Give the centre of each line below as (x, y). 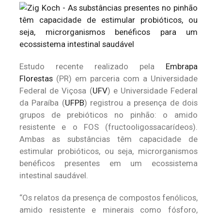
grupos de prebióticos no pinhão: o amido (108, 115)
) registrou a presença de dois (141, 103)
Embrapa (182, 66)
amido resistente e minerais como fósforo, (108, 210)
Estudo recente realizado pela (93, 66)
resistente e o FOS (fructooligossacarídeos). (108, 127)
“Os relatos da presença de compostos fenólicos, (108, 198)
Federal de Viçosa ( (56, 91)
